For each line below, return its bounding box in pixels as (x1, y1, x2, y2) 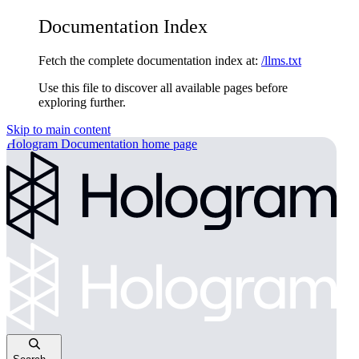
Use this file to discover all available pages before (38, 80, 288, 95)
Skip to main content (6, 122, 111, 136)
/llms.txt (261, 53, 301, 67)
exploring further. (38, 95, 126, 109)
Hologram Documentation (6, 136, 139, 151)
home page (139, 136, 197, 151)
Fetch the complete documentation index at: (38, 53, 258, 67)
